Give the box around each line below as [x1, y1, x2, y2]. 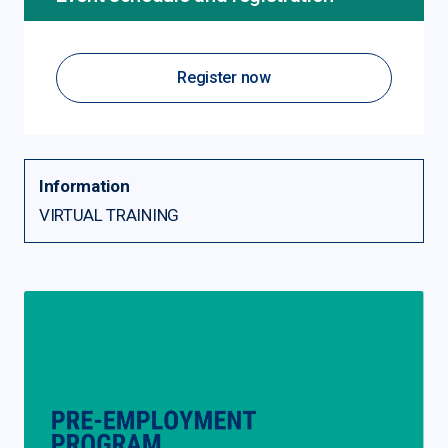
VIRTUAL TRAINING [39, 205, 179, 225]
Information [39, 176, 130, 196]
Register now [177, 68, 271, 87]
